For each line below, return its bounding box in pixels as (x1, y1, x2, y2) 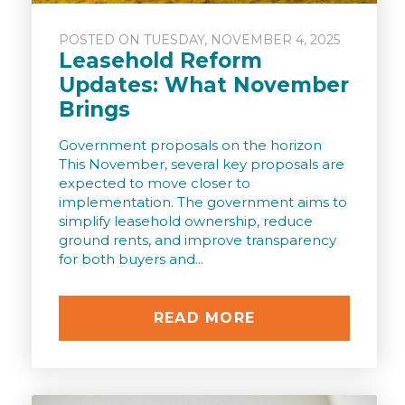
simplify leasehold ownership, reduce (59, 212, 313, 231)
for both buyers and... (59, 250, 203, 268)
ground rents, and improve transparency (59, 231, 336, 250)
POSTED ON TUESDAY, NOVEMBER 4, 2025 (59, 32, 340, 49)
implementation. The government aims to (59, 193, 347, 212)
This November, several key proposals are (59, 155, 344, 174)
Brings (59, 97, 130, 123)
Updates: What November (59, 72, 349, 99)
